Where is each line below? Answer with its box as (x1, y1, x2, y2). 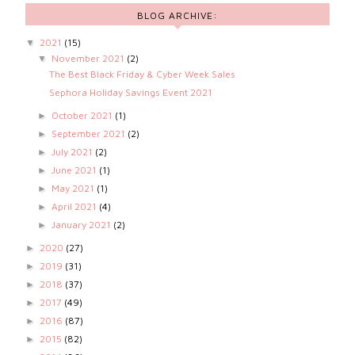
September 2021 (51, 128, 128, 140)
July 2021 (51, 146, 95, 158)
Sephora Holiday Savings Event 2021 (49, 86, 213, 99)
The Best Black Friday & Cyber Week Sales (49, 68, 236, 81)
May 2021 (51, 182, 97, 195)
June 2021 (51, 164, 99, 177)
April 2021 (51, 200, 99, 213)
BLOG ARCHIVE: (137, 10, 218, 22)
